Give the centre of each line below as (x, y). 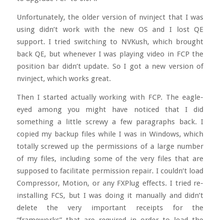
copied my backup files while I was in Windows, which (110, 134)
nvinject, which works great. (64, 79)
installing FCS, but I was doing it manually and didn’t (110, 195)
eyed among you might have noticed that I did (110, 109)
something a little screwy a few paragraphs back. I (110, 122)
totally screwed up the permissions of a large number (110, 146)
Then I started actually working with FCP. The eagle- (110, 97)
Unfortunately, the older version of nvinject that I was (110, 17)
